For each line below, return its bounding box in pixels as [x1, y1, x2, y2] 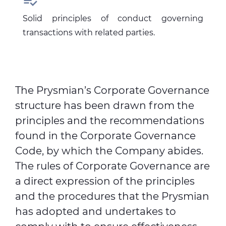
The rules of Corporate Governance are [15, 160, 210, 172]
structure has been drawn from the [15, 99, 194, 111]
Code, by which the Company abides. [15, 145, 203, 157]
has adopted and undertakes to [15, 205, 176, 217]
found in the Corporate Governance [15, 130, 196, 142]
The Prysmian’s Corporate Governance [15, 84, 209, 96]
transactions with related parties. [23, 28, 155, 37]
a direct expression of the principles [15, 175, 195, 187]
